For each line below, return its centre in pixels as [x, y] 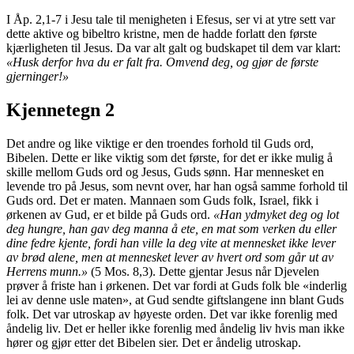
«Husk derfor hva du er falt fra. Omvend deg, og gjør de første [162, 62]
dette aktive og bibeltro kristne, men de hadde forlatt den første [162, 33]
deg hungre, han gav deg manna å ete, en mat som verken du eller [171, 228]
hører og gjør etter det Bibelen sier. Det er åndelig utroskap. [154, 342]
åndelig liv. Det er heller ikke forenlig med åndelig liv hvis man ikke [175, 328]
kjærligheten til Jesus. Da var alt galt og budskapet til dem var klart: [173, 47]
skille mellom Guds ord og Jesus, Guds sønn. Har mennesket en [165, 171]
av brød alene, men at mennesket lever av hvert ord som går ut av [170, 257]
